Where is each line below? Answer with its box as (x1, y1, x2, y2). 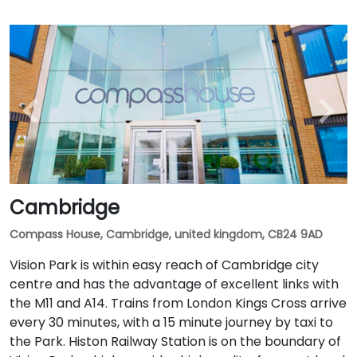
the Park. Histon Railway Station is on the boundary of (10, 331, 341, 351)
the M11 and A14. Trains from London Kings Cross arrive (10, 293, 347, 312)
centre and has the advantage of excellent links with (10, 274, 339, 293)
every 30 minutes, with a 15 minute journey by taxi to (10, 312, 333, 331)
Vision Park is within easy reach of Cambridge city (10, 255, 319, 274)
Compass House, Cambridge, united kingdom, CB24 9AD (10, 226, 323, 242)
